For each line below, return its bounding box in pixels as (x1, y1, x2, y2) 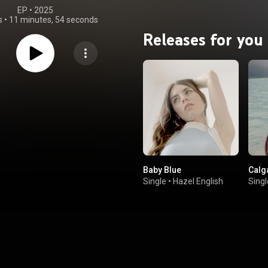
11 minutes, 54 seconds (8, 15, 98, 25)
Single (143, 176, 166, 186)
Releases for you (143, 29, 263, 50)
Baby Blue (143, 165, 181, 175)
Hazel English (173, 176, 223, 186)
